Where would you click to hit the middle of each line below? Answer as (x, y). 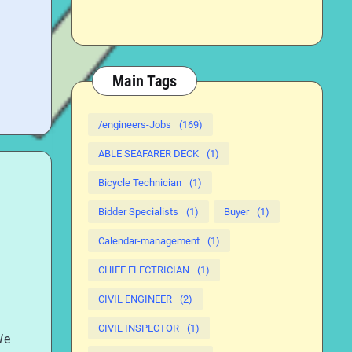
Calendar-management (149, 241)
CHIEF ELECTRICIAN (144, 270)
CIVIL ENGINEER (135, 299)
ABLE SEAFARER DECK (148, 154)
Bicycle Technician (140, 183)
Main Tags (145, 81)
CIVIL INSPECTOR (139, 328)
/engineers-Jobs (135, 125)
